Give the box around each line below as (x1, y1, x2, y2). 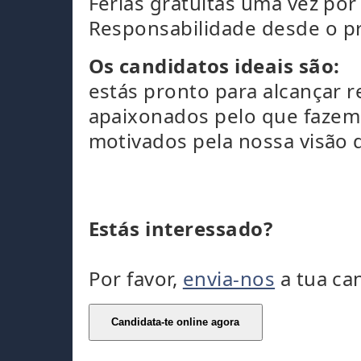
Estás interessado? (88, 215, 273, 242)
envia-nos (182, 265, 276, 292)
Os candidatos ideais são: (88, 52, 340, 79)
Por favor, (88, 265, 183, 292)
